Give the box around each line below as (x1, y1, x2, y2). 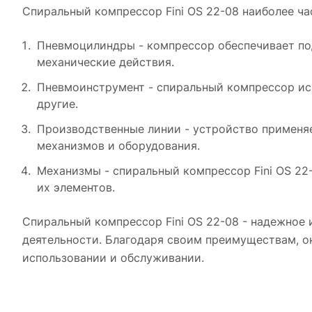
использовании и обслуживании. (22, 250, 204, 265)
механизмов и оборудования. (37, 138, 200, 153)
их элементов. (37, 180, 115, 194)
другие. (37, 96, 78, 111)
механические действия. (37, 54, 174, 69)
